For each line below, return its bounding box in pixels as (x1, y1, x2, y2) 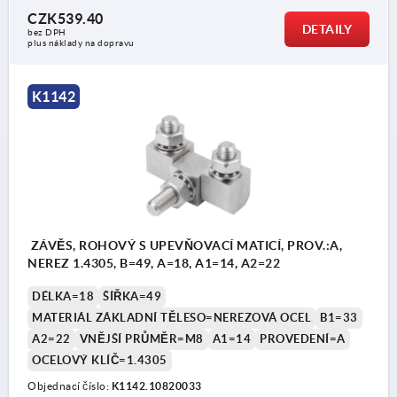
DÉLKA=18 (32, 289, 94, 303)
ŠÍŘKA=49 (103, 289, 161, 303)
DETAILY (301, 22, 352, 37)
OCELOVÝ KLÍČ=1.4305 (32, 353, 167, 367)
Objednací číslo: (27, 379, 112, 392)
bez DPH (27, 27, 66, 38)
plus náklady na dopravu (27, 38, 135, 49)
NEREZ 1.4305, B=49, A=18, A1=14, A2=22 (27, 255, 280, 270)
